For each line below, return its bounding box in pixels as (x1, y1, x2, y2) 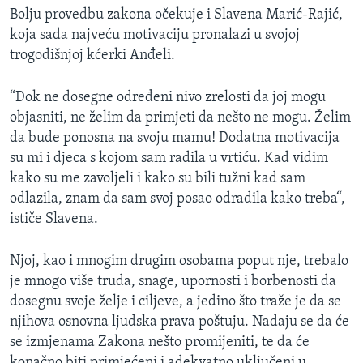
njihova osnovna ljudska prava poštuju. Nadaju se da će (10, 314, 349, 330)
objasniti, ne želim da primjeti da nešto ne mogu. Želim (10, 109, 351, 126)
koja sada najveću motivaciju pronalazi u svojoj (10, 27, 300, 43)
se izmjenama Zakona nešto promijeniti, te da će (10, 334, 310, 350)
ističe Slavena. (10, 211, 98, 227)
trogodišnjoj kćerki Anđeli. (10, 47, 175, 63)
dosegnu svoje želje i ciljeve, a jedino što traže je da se (10, 293, 341, 310)
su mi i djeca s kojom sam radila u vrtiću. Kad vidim (10, 150, 328, 166)
